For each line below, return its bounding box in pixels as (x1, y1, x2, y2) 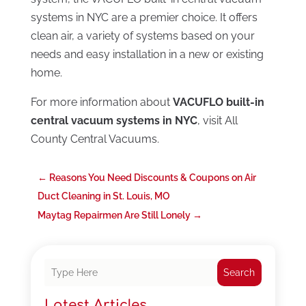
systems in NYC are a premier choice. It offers (30, 11, 258, 25)
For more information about (30, 96, 173, 109)
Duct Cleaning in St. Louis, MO (37, 191, 170, 202)
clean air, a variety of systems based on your (30, 29, 255, 43)
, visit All (197, 114, 238, 128)
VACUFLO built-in (172, 96, 264, 109)
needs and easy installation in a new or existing (30, 48, 264, 61)
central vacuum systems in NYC (30, 114, 197, 128)
